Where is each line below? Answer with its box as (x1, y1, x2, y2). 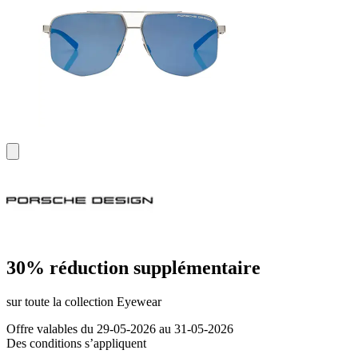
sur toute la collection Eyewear (6, 295, 161, 309)
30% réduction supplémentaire (6, 257, 261, 279)
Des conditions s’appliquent (6, 336, 146, 351)
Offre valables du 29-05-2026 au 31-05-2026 (6, 322, 233, 336)
